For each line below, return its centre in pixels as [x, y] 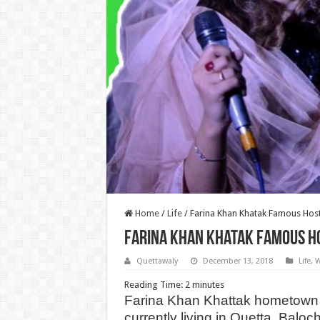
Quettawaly [157, 261]
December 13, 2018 [237, 261]
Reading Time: [154, 284]
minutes [208, 284]
